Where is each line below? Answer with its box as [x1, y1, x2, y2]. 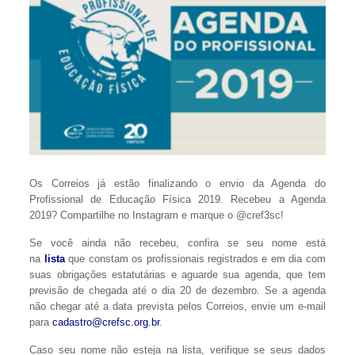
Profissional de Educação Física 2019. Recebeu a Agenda [29, 193, 326, 205]
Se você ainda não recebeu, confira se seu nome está [29, 236, 326, 249]
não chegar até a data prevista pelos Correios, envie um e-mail [29, 300, 326, 312]
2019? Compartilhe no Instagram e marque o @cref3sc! [29, 208, 284, 221]
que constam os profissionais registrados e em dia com [68, 252, 326, 265]
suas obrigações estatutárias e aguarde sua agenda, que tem [29, 268, 326, 281]
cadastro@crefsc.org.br [52, 315, 160, 328]
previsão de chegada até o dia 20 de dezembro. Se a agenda [29, 284, 326, 296]
